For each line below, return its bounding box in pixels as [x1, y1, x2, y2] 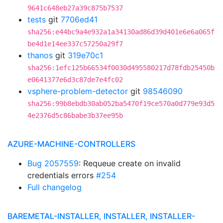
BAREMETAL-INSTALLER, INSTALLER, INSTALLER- [7, 211, 195, 221]
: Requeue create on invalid [79, 158, 181, 168]
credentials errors [27, 170, 96, 180]
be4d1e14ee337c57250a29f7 [27, 40, 123, 48]
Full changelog [27, 182, 82, 192]
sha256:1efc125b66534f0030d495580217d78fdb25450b [27, 64, 215, 72]
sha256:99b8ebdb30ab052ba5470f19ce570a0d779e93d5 [27, 100, 215, 108]
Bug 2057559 [27, 158, 79, 168]
